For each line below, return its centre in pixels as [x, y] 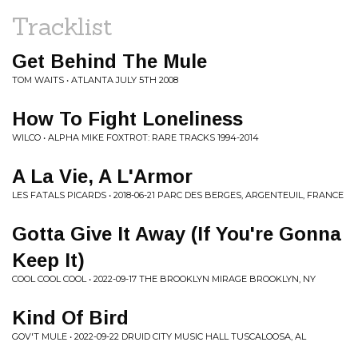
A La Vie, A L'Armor [102, 176]
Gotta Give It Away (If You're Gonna [177, 234]
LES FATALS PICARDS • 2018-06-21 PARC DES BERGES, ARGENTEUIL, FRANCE [178, 195]
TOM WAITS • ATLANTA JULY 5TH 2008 [95, 80]
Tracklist [62, 26]
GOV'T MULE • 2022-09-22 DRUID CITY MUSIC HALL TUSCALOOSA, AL [159, 336]
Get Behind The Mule [109, 61]
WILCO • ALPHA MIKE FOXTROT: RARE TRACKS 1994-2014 [135, 137]
